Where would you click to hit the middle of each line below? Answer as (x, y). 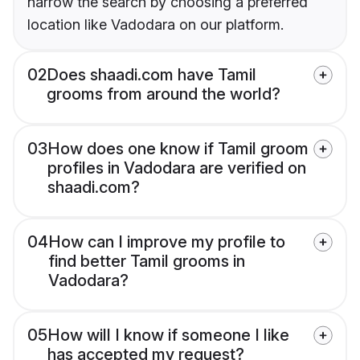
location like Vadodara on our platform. (155, 25)
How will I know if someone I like (168, 335)
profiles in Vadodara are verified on (177, 168)
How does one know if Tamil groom (178, 149)
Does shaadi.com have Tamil (151, 75)
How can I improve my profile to (167, 242)
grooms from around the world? (164, 94)
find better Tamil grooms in (147, 262)
